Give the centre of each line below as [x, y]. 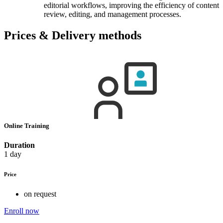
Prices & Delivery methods [73, 35]
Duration [19, 145]
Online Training [27, 125]
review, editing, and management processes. [112, 14]
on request [40, 194]
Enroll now [22, 211]
